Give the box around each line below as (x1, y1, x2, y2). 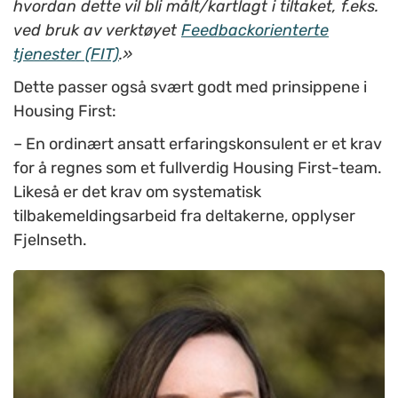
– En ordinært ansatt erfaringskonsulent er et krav (13, 134, 382, 155)
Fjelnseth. (13, 230, 87, 251)
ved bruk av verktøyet (13, 20, 181, 41)
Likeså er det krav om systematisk (13, 182, 261, 203)
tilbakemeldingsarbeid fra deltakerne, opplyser (13, 206, 355, 227)
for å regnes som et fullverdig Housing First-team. (13, 158, 382, 179)
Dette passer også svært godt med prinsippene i (13, 77, 367, 98)
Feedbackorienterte (181, 20, 329, 41)
